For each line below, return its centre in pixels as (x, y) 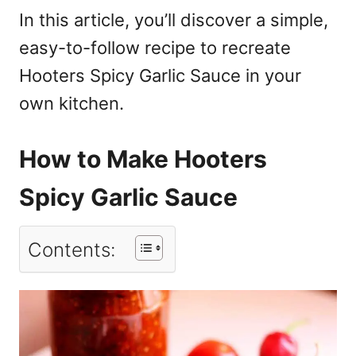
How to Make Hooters (143, 159)
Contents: (72, 250)
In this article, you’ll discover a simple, (174, 19)
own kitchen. (72, 103)
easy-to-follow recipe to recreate (155, 47)
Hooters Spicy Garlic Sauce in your (160, 75)
